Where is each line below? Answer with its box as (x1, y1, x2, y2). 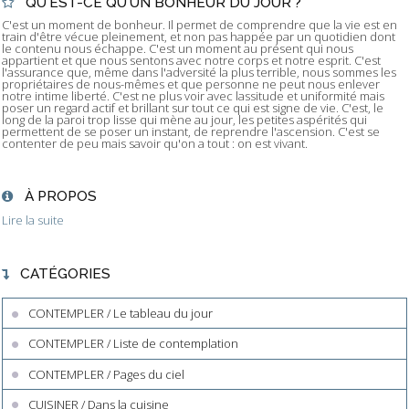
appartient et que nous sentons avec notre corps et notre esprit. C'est (2, 52, 381, 69)
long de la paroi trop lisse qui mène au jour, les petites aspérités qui (2, 111, 367, 129)
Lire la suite (2, 212, 64, 229)
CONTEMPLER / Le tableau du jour (28, 305, 214, 322)
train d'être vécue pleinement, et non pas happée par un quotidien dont (2, 28, 395, 46)
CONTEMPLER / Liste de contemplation (28, 335, 239, 352)
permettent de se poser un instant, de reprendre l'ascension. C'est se (2, 123, 380, 141)
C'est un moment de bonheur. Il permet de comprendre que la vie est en (2, 16, 397, 34)
